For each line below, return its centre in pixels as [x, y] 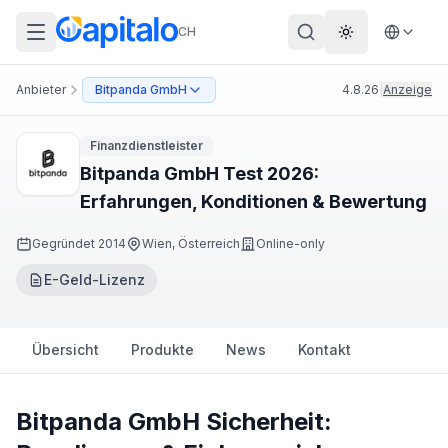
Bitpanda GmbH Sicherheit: [174, 421]
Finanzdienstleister [146, 145]
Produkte [162, 349]
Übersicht [65, 349]
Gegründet [65, 243]
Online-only [290, 243]
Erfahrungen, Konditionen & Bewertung [253, 201]
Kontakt [324, 349]
